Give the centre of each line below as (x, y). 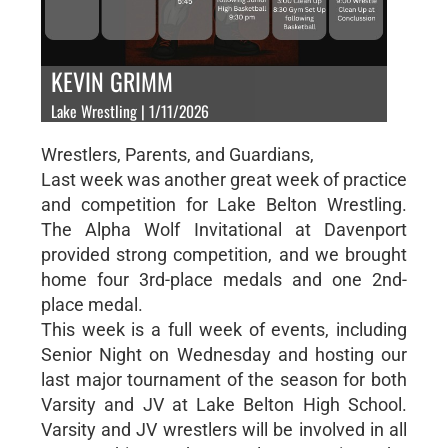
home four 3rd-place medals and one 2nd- (224, 279)
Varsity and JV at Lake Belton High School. (224, 404)
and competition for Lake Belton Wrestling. (224, 204)
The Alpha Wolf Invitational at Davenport (224, 229)
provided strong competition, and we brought (224, 254)
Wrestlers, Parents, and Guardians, (177, 154)
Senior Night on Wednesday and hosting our (224, 354)
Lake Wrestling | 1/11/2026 (129, 110)
